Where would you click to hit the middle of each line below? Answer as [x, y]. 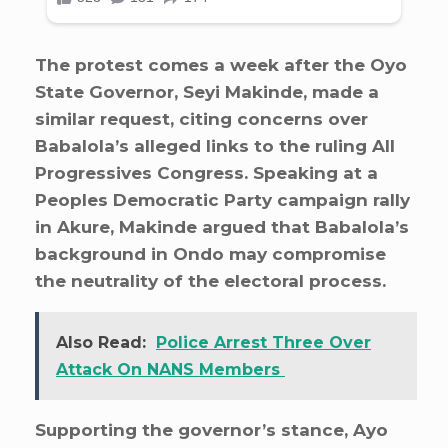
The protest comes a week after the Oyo [221, 64]
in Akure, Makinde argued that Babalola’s [222, 226]
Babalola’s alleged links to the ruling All [215, 145]
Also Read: [101, 342]
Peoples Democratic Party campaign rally [222, 199]
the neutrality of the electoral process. [210, 280]
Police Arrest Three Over [263, 342]
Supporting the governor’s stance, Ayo [211, 429]
